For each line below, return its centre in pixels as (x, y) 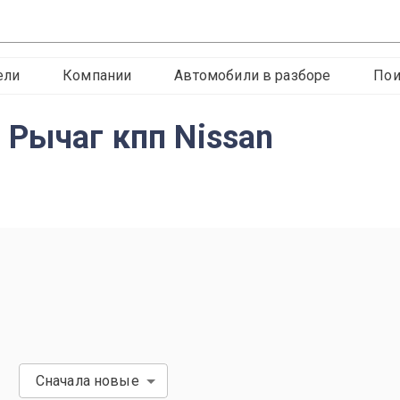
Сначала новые (87, 381)
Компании (97, 75)
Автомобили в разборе (253, 75)
